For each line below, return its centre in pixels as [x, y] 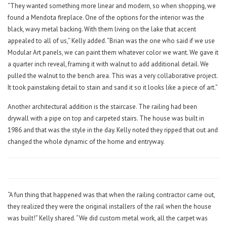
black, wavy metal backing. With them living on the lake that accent [102, 29]
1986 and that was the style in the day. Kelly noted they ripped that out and [113, 130]
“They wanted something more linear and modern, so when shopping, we [112, 6]
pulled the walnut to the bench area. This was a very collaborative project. [112, 76]
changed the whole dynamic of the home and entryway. [86, 142]
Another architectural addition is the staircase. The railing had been [102, 107]
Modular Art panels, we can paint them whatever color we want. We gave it [113, 53]
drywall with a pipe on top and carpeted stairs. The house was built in [106, 119]
